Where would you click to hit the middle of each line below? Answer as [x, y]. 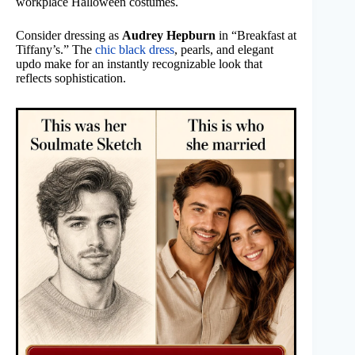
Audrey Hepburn [169, 36]
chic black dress [135, 50]
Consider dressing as [69, 36]
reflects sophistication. [71, 78]
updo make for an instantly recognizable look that [139, 64]
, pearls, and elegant [224, 50]
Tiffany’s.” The [55, 50]
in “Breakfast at [256, 36]
